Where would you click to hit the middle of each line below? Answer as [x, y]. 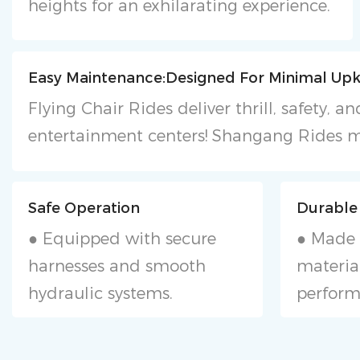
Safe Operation [84, 209]
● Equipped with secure [123, 238]
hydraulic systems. [101, 293]
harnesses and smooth [117, 266]
